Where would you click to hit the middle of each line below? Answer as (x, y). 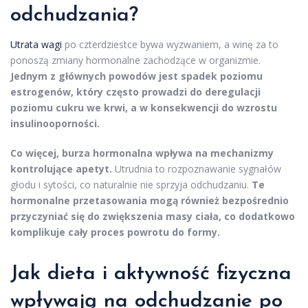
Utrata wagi (36, 45)
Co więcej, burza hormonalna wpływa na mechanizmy (142, 153)
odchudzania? (74, 16)
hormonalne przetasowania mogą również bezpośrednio (150, 201)
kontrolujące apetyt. (61, 169)
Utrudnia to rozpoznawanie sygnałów (197, 169)
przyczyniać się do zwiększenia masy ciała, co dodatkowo (153, 217)
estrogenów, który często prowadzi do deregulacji (135, 92)
